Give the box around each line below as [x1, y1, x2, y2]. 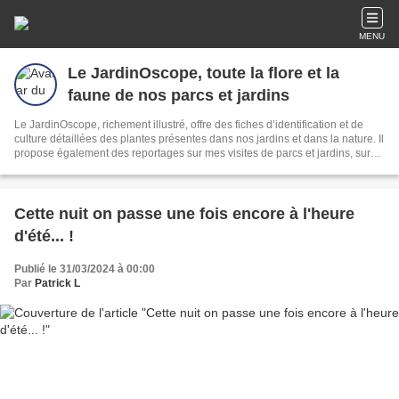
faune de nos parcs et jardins [68, 86, 289, 104]
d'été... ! [14, 227, 74, 245]
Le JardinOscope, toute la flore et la [68, 64, 339, 82]
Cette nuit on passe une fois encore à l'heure [14, 205, 354, 223]
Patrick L [35, 277, 80, 289]
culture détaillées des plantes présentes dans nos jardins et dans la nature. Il [14, 133, 384, 145]
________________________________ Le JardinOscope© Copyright [14, 175, 216, 188]
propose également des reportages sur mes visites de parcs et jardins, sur [14, 147, 370, 159]
